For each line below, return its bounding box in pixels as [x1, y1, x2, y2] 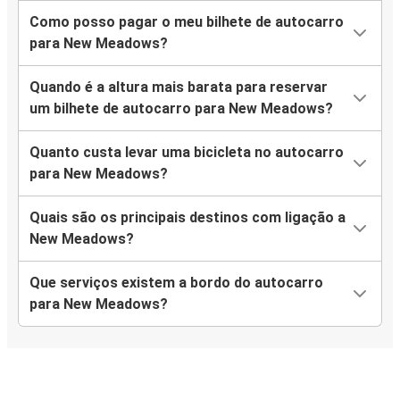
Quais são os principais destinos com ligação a [29, 209, 346, 227]
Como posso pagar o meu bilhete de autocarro [29, 13, 344, 31]
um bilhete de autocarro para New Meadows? [29, 100, 333, 118]
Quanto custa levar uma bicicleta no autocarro [29, 144, 344, 162]
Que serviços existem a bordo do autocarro [29, 274, 323, 292]
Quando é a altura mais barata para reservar [29, 79, 328, 96]
